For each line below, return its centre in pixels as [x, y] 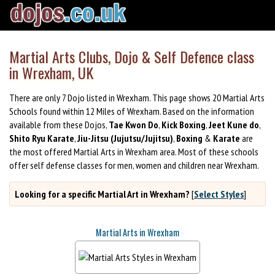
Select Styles [219, 194]
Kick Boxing [184, 124]
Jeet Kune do [234, 124]
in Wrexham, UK [51, 73]
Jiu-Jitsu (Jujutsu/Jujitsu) [125, 138]
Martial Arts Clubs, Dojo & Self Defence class [132, 57]
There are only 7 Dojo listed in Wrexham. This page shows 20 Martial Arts [137, 97]
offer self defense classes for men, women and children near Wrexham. [134, 165]
